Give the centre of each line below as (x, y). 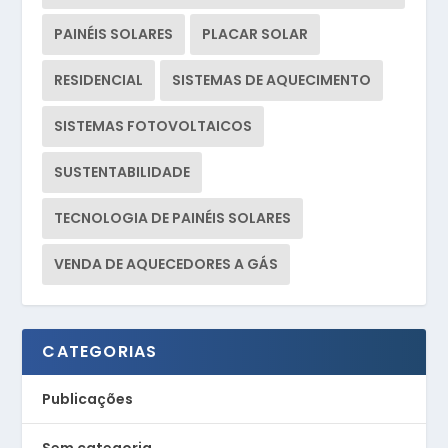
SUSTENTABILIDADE (122, 172)
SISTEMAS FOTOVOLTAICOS (153, 126)
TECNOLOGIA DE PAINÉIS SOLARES (173, 218)
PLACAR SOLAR (255, 34)
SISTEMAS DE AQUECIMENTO (272, 80)
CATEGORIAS (100, 352)
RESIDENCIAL (99, 80)
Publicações (88, 399)
